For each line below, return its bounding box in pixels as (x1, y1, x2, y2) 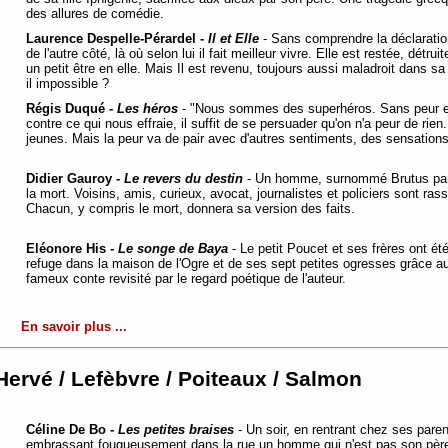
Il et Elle (208, 30, 259, 46)
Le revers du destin (124, 170, 243, 186)
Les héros (117, 100, 178, 116)
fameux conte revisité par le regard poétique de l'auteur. (26, 270, 354, 286)
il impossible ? (26, 75, 121, 91)
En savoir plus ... (21, 319, 127, 335)
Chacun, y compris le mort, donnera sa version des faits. (26, 200, 367, 216)
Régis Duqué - (26, 100, 117, 116)
